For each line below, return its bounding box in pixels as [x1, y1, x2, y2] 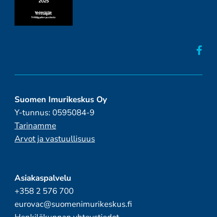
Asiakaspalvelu [14, 172, 71, 184]
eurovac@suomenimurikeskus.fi [14, 199, 132, 210]
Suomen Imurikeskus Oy [14, 94, 107, 106]
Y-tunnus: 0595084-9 [14, 107, 94, 119]
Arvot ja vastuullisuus [14, 133, 95, 145]
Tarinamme [14, 120, 56, 132]
